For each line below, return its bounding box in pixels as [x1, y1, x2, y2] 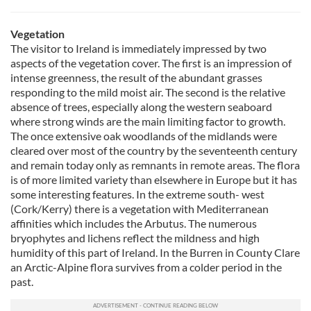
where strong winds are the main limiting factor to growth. [10, 115, 285, 128]
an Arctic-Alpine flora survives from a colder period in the [10, 260, 282, 274]
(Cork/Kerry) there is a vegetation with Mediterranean [10, 202, 269, 215]
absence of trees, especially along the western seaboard [10, 100, 272, 113]
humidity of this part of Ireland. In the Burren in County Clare [10, 246, 300, 259]
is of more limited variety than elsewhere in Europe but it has [10, 173, 297, 186]
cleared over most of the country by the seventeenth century [10, 144, 297, 157]
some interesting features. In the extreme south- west [10, 187, 264, 201]
